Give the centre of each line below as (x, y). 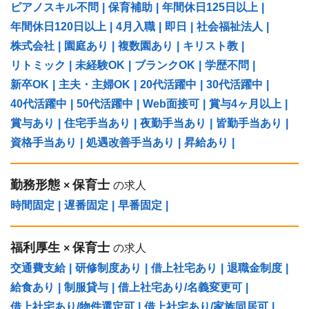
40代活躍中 (39, 103)
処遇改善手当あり (130, 142)
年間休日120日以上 (58, 26)
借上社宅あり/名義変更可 (180, 287)
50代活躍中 (105, 103)
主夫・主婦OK (94, 84)
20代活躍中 (168, 84)
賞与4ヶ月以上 (245, 103)
